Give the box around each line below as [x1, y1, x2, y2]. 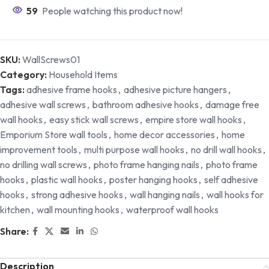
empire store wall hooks [145, 113, 242, 126]
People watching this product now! [42, 5, 183, 17]
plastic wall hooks [31, 174, 103, 186]
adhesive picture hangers [124, 83, 227, 96]
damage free [205, 98, 259, 111]
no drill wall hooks [191, 144, 262, 156]
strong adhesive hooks [31, 189, 123, 201]
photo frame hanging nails [94, 159, 199, 171]
